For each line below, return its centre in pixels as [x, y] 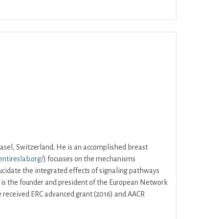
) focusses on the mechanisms [89, 159]
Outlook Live [190, 6]
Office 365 [88, 6]
